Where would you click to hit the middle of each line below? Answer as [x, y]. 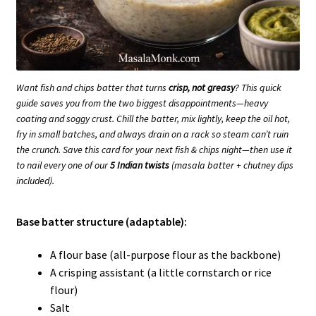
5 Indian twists [140, 165]
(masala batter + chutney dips [231, 165]
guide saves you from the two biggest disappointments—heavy [142, 103]
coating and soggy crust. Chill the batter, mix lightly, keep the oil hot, [153, 118]
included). [35, 180]
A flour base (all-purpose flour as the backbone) [165, 255]
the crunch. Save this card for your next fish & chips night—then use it [154, 149]
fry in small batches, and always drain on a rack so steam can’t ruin [152, 134]
